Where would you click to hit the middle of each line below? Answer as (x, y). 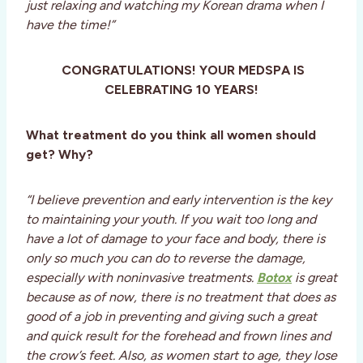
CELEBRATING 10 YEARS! (181, 90)
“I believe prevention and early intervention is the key (179, 200)
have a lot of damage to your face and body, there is (175, 239)
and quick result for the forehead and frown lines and (178, 336)
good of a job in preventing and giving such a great (171, 317)
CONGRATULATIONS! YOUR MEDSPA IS (183, 70)
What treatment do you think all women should (171, 135)
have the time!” (70, 25)
